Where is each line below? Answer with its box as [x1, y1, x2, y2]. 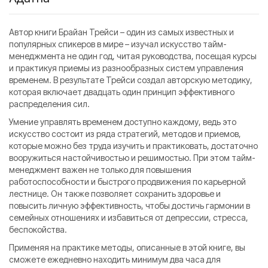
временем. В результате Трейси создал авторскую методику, [9, 75, 252, 86]
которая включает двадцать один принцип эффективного [9, 87, 234, 98]
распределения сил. [9, 99, 90, 109]
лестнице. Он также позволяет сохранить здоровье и [9, 188, 221, 199]
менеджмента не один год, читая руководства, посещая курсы [9, 51, 257, 62]
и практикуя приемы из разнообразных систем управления [9, 63, 243, 74]
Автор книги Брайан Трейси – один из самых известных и [9, 27, 234, 38]
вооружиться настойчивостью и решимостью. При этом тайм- [9, 153, 255, 163]
